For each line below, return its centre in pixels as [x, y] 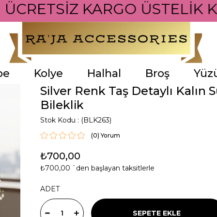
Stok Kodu [58, 120]
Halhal [104, 73]
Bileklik [62, 105]
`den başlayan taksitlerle [113, 168]
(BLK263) [96, 120]
